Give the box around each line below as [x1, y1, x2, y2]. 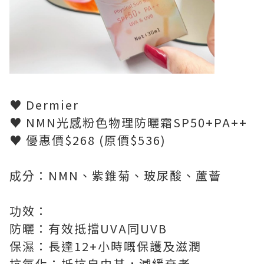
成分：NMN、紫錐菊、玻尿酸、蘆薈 [9, 166, 222, 184]
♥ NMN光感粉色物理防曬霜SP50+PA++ [9, 113, 247, 131]
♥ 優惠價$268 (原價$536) [9, 131, 166, 148]
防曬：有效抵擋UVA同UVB [9, 219, 167, 237]
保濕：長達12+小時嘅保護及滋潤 [9, 237, 202, 255]
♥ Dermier [9, 95, 79, 113]
